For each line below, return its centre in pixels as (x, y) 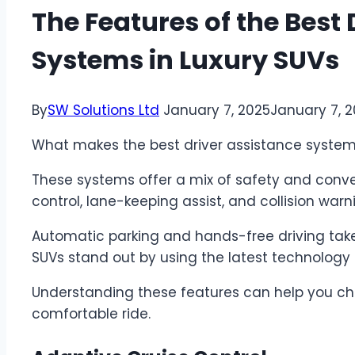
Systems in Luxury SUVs (185, 59)
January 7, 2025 (217, 111)
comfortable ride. (91, 314)
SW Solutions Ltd (103, 111)
